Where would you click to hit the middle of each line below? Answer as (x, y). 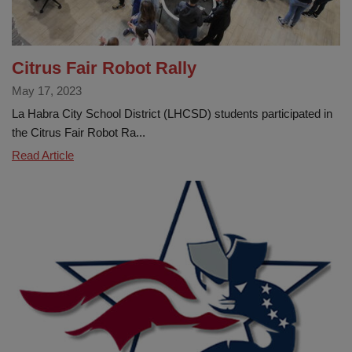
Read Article (43, 155)
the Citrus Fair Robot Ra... (79, 132)
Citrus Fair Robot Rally (104, 68)
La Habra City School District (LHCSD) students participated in (172, 113)
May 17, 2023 (47, 90)
